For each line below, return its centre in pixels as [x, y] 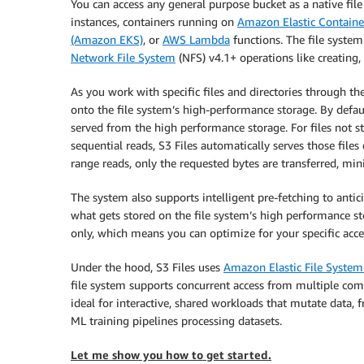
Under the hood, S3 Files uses [147, 267]
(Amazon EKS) [107, 39]
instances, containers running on [154, 22]
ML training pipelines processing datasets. [176, 321]
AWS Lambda [196, 39]
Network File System [123, 57]
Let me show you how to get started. [171, 355]
